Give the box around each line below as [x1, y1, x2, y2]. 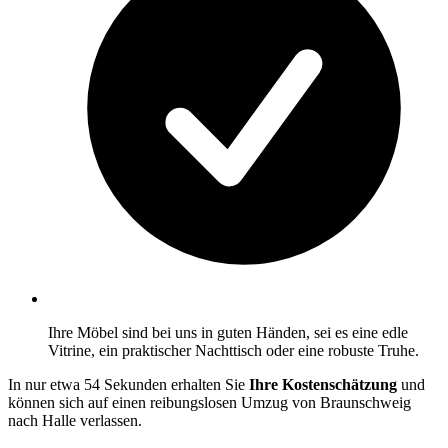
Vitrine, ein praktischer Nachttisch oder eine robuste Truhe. [48, 341, 419, 359]
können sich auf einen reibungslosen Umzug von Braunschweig [8, 393, 411, 411]
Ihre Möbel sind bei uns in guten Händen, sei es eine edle [48, 323, 408, 341]
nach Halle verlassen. [8, 411, 142, 429]
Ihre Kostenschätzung [249, 375, 401, 393]
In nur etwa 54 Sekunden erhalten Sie [8, 375, 249, 393]
